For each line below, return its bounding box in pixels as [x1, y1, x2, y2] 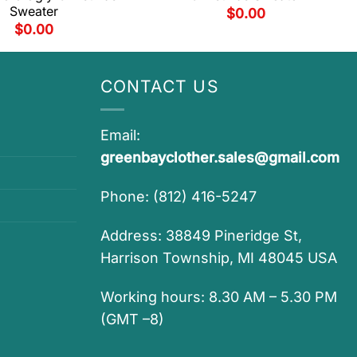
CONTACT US [100, 76, 219, 97]
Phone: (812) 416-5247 [100, 188, 257, 206]
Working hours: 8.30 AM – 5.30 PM [100, 288, 337, 305]
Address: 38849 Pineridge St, [100, 226, 302, 244]
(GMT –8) [100, 310, 164, 328]
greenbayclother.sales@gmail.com [100, 149, 339, 167]
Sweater [9, 2, 58, 19]
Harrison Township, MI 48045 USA [100, 249, 337, 266]
